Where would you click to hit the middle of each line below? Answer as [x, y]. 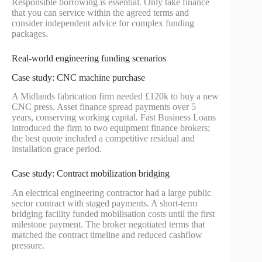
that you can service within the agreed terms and [100, 12]
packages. [30, 33]
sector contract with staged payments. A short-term [104, 204]
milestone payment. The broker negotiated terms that [108, 225]
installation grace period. [57, 149]
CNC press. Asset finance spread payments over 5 [104, 107]
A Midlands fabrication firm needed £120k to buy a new [115, 96]
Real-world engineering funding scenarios [89, 58]
